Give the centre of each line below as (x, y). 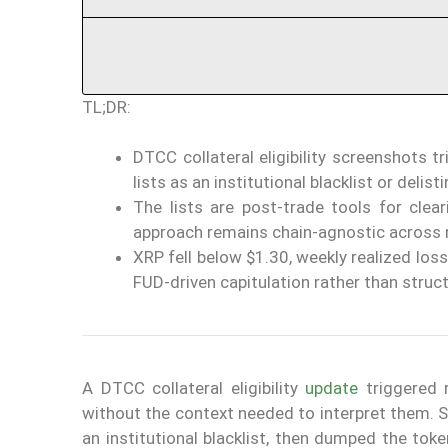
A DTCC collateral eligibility (194, 388)
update (332, 388)
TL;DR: (106, 106)
